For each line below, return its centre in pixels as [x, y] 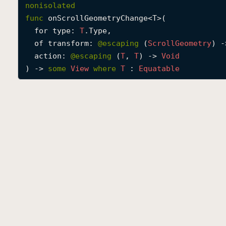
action [48, 56]
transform [68, 43]
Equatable [159, 69]
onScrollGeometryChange [98, 18]
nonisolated [50, 6]
